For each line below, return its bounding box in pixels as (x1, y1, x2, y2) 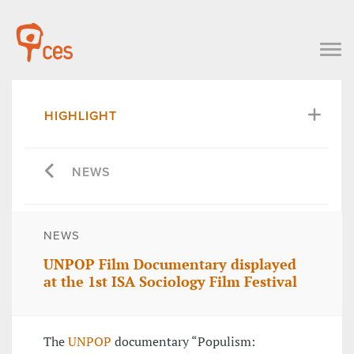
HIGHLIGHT (44, 107, 117, 124)
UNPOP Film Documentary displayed (43, 254, 296, 274)
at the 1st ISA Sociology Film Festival (43, 272, 297, 292)
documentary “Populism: (111, 333, 255, 351)
